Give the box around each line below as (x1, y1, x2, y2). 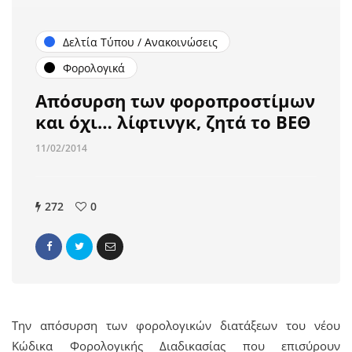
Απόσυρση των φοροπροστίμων (35, 89, 315, 112)
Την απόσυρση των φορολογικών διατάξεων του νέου (12, 317, 340, 333)
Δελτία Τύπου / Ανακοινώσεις (63, 34, 218, 49)
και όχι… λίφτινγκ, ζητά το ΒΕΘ (35, 110, 311, 134)
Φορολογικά (63, 60, 125, 75)
